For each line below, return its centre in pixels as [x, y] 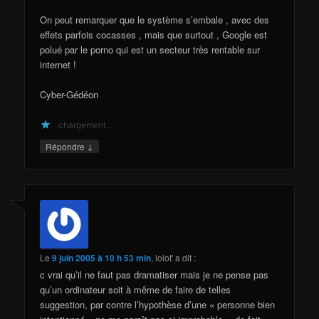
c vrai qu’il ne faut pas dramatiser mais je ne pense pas [155, 275]
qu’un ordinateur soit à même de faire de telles [136, 290]
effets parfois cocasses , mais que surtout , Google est [154, 34]
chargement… [86, 125]
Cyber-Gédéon [69, 94]
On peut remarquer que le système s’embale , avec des [155, 19]
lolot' [164, 258]
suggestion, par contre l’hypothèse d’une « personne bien [158, 305]
